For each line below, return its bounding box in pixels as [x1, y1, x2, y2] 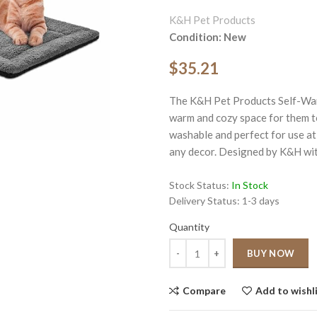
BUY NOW [247, 248, 295, 259]
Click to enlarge [168, 139, 239, 150]
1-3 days [242, 195, 279, 207]
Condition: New [169, 30, 246, 43]
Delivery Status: [169, 195, 242, 207]
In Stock [231, 179, 268, 191]
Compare [183, 284, 226, 296]
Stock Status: [169, 179, 231, 191]
